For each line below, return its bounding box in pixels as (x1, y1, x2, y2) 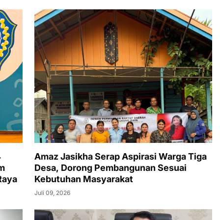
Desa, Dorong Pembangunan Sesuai (34, 162, 187, 173)
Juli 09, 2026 (34, 189, 70, 196)
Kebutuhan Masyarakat (34, 173, 133, 184)
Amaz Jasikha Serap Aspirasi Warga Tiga (34, 151, 207, 162)
